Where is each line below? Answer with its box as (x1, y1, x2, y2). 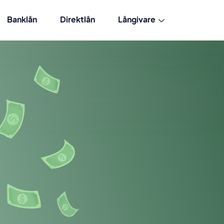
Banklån (7, 16, 37, 24)
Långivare (118, 16, 155, 24)
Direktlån (60, 16, 95, 24)
